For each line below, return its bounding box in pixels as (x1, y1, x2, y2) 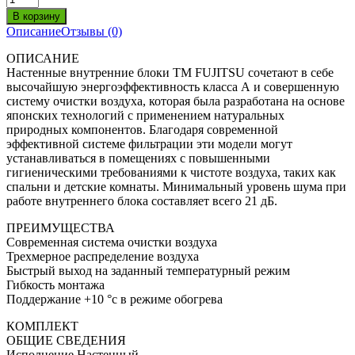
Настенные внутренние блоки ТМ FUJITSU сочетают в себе (6, 65, 334, 79)
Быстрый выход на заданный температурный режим (6, 263, 290, 277)
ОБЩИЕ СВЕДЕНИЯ (6, 333, 126, 347)
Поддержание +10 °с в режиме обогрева (6, 292, 223, 306)
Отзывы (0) (61, 24, 122, 38)
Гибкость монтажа (6, 277, 105, 292)
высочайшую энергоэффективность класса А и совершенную (6, 79, 339, 94)
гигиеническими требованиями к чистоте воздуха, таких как (6, 165, 336, 179)
